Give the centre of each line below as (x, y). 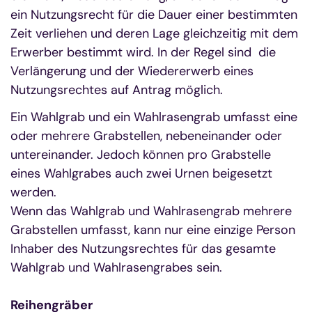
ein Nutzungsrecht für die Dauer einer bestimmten (154, 14)
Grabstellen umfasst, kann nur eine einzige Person (153, 229)
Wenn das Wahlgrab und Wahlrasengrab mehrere (151, 211)
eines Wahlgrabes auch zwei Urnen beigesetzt (141, 173)
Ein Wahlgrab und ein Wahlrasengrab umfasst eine (154, 117)
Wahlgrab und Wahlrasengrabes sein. (116, 267)
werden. (33, 192)
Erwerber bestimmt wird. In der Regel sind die (143, 52)
